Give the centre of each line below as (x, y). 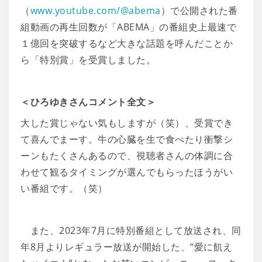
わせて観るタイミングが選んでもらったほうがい (127, 172)
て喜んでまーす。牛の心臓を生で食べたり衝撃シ (127, 139)
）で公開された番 (199, 11)
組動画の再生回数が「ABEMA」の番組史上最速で (128, 27)
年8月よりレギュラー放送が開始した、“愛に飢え (127, 247)
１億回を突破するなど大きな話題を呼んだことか (127, 43)
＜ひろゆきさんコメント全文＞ (88, 102)
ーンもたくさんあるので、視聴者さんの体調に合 (127, 156)
